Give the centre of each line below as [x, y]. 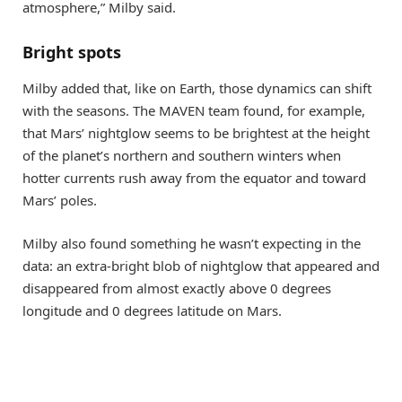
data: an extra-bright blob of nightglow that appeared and [201, 265]
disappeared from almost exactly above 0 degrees [177, 288]
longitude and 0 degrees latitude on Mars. [152, 310]
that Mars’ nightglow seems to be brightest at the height [196, 132]
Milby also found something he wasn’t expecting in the [192, 243]
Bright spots [72, 52]
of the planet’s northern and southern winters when [182, 155]
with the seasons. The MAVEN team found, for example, [194, 110]
